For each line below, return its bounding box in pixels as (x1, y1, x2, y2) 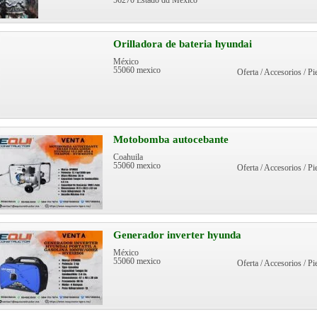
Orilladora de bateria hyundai (113, 38, 252, 50)
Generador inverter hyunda (113, 229, 241, 241)
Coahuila (113, 153, 143, 161)
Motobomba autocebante (113, 134, 229, 145)
